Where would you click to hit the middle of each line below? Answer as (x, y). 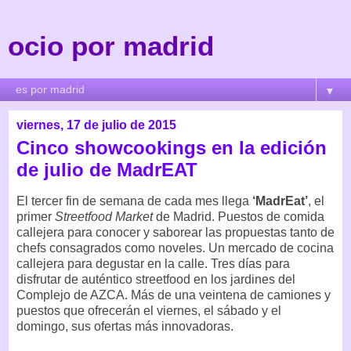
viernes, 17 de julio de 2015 (96, 125)
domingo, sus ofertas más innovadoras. (125, 326)
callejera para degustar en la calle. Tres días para (153, 263)
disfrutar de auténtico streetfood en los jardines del (156, 279)
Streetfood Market (104, 216)
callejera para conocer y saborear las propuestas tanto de (175, 232)
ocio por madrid (111, 46)
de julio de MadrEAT (107, 170)
